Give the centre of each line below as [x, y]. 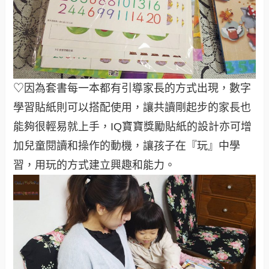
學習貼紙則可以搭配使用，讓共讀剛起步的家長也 [132, 108]
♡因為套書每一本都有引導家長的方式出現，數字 [132, 89]
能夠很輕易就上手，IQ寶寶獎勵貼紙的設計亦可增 [133, 127]
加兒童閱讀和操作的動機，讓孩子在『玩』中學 [127, 146]
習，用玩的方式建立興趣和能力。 [95, 165]
